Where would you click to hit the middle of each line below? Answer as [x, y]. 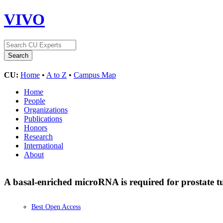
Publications [43, 118]
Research [38, 136]
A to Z [56, 75]
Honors [36, 127]
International [44, 145]
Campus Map [95, 75]
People [35, 101]
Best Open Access [56, 207]
